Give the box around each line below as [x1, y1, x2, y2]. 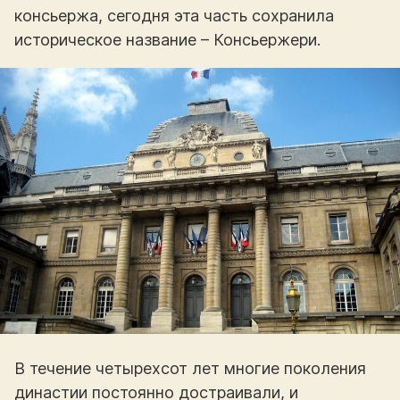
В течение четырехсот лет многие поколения [14, 359, 366, 379]
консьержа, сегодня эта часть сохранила [14, 6, 334, 26]
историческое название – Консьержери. [14, 30, 321, 50]
